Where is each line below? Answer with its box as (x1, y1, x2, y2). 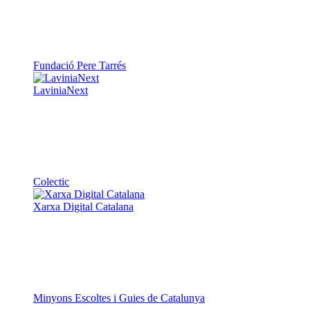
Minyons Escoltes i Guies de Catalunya (33, 226, 205, 238)
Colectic (33, 176, 69, 188)
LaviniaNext (33, 84, 88, 97)
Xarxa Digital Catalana (33, 201, 134, 213)
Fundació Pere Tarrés (33, 60, 126, 72)
